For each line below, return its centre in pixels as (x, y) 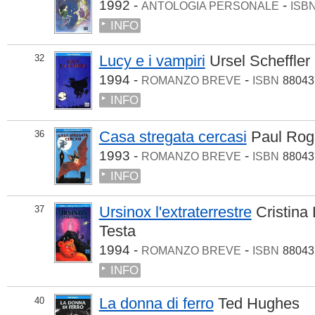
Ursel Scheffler (259, 61)
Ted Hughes (258, 303)
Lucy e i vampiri (152, 61)
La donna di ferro (156, 303)
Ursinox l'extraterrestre (175, 212)
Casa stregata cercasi (173, 137)
